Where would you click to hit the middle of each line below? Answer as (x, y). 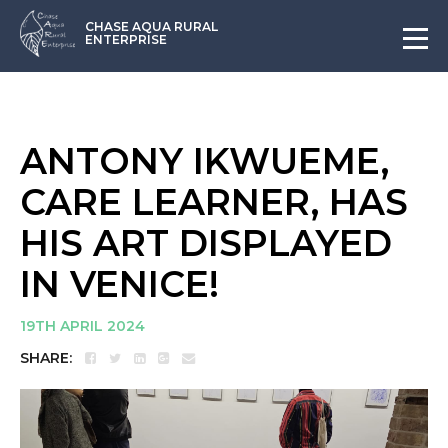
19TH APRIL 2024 (82, 326)
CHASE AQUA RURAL (151, 26)
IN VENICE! (119, 284)
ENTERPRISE (126, 39)
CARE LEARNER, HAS (214, 202)
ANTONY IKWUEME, (204, 161)
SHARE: (46, 358)
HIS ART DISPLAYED (206, 243)
